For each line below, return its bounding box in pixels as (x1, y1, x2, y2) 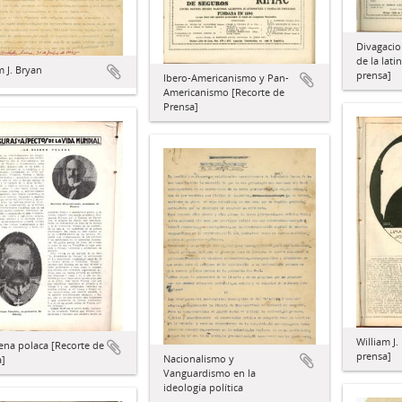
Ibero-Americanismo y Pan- (163, 71, 289, 85)
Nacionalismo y (163, 352, 234, 366)
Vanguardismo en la (163, 366, 256, 380)
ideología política (163, 380, 243, 395)
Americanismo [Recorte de (163, 85, 284, 100)
